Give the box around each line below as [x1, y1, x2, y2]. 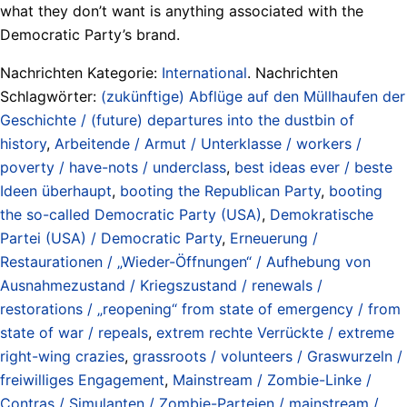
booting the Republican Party [120, 181, 321, 200]
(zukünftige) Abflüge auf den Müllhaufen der [101, 86, 405, 105]
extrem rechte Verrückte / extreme [156, 323, 394, 342]
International [162, 63, 247, 82]
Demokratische [270, 204, 373, 223]
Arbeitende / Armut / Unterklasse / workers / [55, 134, 362, 153]
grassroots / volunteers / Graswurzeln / [133, 346, 402, 365]
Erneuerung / [230, 228, 318, 247]
